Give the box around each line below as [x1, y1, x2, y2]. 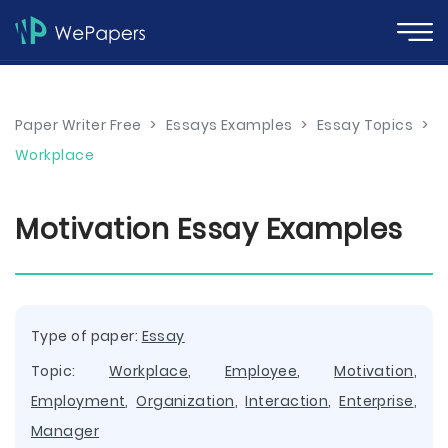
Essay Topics [316, 115, 414, 135]
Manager [31, 421, 100, 441]
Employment [31, 391, 126, 411]
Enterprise [339, 391, 414, 411]
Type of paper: [31, 326, 142, 346]
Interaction [245, 391, 329, 411]
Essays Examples [165, 115, 293, 135]
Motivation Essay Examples [15, 210, 403, 249]
